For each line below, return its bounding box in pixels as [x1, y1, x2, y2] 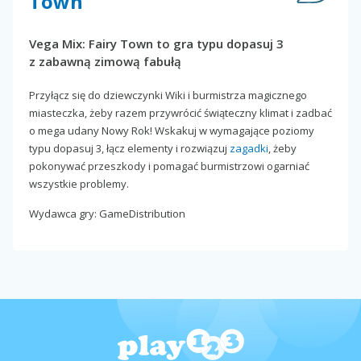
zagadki [230, 141, 268, 156]
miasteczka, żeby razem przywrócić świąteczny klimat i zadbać [29, 106, 332, 121]
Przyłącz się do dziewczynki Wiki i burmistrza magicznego [29, 88, 307, 103]
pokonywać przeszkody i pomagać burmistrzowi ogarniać [29, 159, 309, 174]
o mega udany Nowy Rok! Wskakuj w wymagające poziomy [29, 123, 314, 139]
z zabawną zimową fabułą [29, 53, 181, 70]
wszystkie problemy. [29, 176, 129, 192]
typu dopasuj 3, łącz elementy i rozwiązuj [29, 141, 230, 156]
